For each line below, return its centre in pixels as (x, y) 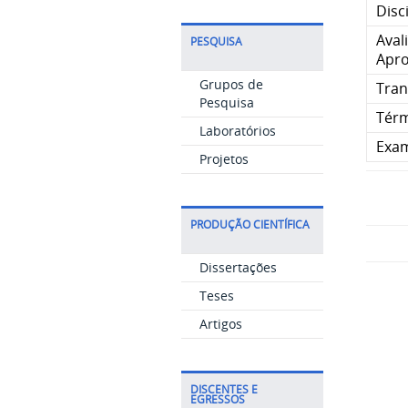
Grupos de (231, 84)
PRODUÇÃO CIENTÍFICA (250, 224)
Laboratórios (237, 131)
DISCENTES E (224, 389)
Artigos (220, 324)
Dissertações (238, 267)
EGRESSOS (217, 399)
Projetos (224, 159)
